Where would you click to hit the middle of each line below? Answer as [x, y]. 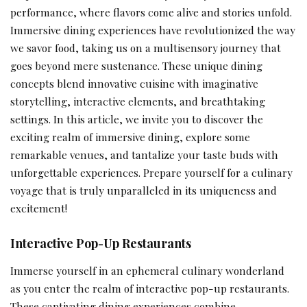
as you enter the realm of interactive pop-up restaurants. [150, 288]
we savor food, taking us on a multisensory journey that [146, 48]
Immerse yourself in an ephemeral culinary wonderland [147, 270]
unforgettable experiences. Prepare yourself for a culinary [151, 173]
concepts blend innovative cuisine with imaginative [134, 84]
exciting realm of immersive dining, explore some [130, 137]
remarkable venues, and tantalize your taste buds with [144, 155]
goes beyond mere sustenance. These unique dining [136, 66]
